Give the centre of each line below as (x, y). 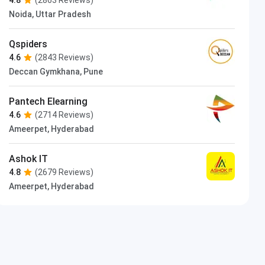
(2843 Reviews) (64, 57)
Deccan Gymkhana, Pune (56, 71)
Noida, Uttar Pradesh (50, 14)
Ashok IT (29, 159)
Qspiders (28, 44)
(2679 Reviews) (64, 172)
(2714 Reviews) (64, 114)
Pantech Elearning (49, 101)
